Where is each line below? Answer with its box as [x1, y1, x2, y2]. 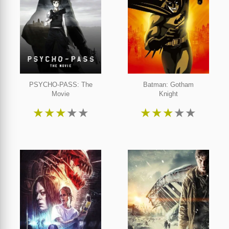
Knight [158, 90, 178, 98]
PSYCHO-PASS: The [29, 81, 93, 89]
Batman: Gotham [143, 81, 194, 89]
